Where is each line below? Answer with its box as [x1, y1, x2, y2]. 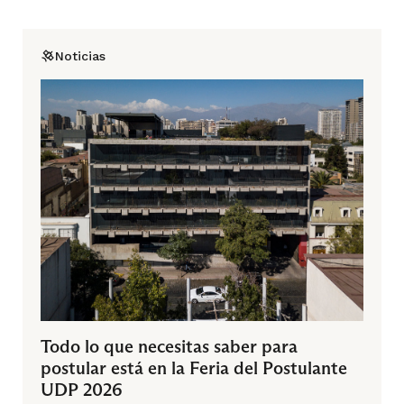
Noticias [55, 48, 106, 63]
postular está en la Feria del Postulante [41, 357, 347, 380]
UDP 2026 [41, 379, 123, 401]
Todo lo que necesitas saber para [41, 335, 298, 358]
